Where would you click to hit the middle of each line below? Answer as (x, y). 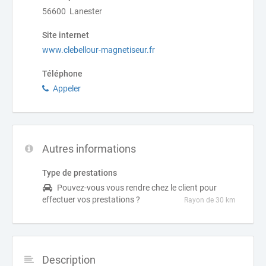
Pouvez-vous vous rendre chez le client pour (137, 188)
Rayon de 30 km (210, 200)
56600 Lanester (72, 11)
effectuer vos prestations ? (91, 199)
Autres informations (89, 149)
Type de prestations (80, 173)
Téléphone (62, 74)
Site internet (66, 35)
